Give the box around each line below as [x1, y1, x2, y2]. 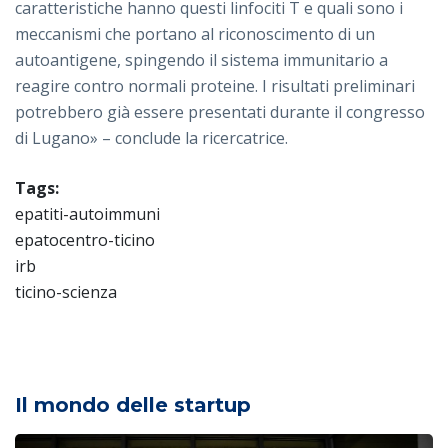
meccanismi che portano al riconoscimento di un [15, 23, 375, 46]
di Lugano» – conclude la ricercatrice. [15, 127, 288, 150]
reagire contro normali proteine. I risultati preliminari [15, 75, 415, 98]
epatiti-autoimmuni [15, 203, 160, 226]
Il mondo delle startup [15, 393, 251, 418]
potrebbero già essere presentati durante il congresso [15, 101, 425, 124]
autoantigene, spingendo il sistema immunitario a [15, 49, 388, 72]
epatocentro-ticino [15, 229, 155, 252]
